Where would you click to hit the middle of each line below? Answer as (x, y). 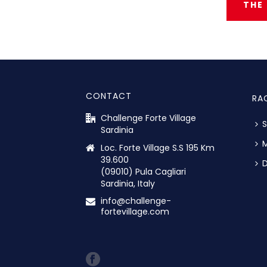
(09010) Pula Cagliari (143, 172)
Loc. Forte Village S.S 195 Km (158, 148)
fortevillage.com (135, 212)
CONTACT (109, 96)
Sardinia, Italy (128, 184)
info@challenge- (136, 201)
